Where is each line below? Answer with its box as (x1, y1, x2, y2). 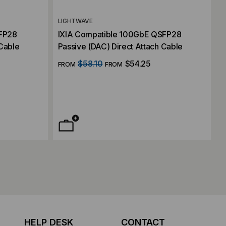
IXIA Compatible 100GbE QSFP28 (58, 29, 182, 39)
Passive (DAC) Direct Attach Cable (58, 41, 183, 51)
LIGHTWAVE (58, 17, 93, 25)
